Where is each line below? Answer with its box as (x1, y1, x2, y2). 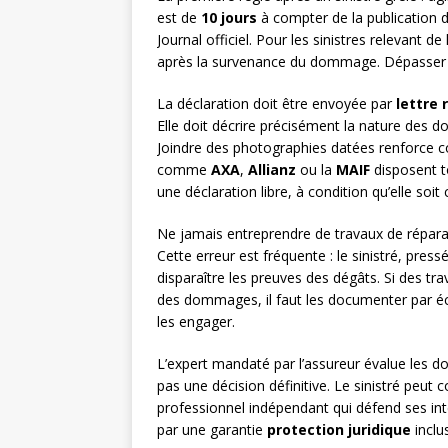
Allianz (248, 160, 296, 180)
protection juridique (267, 420, 411, 440)
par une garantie (157, 420, 267, 440)
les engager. (157, 312, 235, 332)
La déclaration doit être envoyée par (157, 94, 396, 114)
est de (157, 8, 201, 28)
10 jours (201, 8, 257, 28)
